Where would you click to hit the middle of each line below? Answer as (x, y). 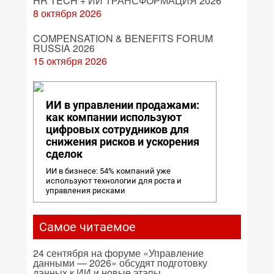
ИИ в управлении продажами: (123, 105)
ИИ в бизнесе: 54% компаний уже (108, 171)
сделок (64, 154)
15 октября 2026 (70, 61)
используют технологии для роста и (114, 180)
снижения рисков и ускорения (123, 141)
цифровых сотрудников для (117, 129)
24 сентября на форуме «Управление (118, 253)
